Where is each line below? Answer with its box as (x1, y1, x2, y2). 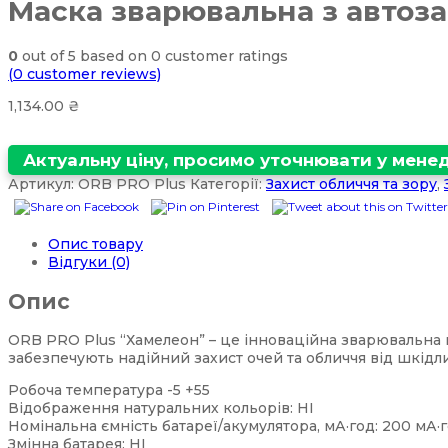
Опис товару (48, 235, 143, 254)
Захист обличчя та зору (266, 175, 437, 194)
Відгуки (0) (48, 253, 130, 272)
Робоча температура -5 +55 (8, 381, 210, 400)
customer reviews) (23, 64, 161, 83)
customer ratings (161, 46, 288, 65)
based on (76, 46, 151, 65)
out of (18, 46, 68, 65)
